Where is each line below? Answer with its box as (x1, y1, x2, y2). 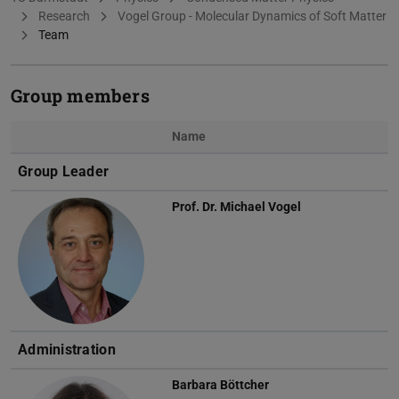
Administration (18, 341, 116, 359)
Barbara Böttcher (172, 378, 269, 393)
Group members (11, 84, 150, 108)
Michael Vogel (220, 199, 301, 215)
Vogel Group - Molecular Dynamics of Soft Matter (117, 9, 387, 24)
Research (37, 9, 90, 24)
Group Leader (18, 163, 110, 181)
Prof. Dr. (172, 199, 220, 215)
